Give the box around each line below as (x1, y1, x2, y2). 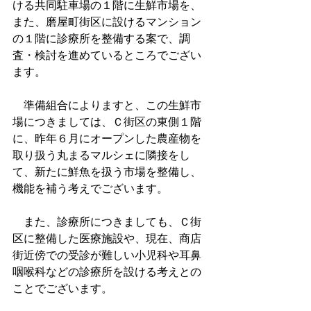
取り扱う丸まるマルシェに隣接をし (12, 149, 190, 161)
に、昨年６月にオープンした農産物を (12, 133, 201, 144)
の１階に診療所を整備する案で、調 (12, 33, 190, 44)
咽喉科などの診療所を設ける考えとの (12, 266, 201, 278)
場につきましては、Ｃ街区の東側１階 (12, 116, 201, 128)
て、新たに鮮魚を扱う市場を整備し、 (12, 166, 201, 178)
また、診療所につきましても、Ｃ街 (12, 216, 201, 228)
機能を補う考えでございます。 (12, 183, 168, 194)
